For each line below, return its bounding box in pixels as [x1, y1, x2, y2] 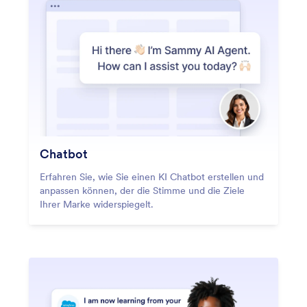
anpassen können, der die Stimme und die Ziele [40, 184, 245, 197]
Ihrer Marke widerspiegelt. [40, 198, 153, 211]
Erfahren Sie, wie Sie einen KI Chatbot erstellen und [40, 171, 264, 184]
